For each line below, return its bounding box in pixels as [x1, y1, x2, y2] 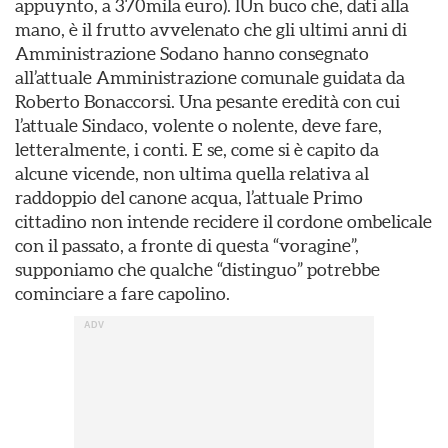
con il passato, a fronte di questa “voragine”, [15, 235, 359, 256]
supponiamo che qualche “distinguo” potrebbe [15, 259, 380, 280]
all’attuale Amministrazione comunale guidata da [15, 67, 405, 88]
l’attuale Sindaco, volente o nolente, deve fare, [15, 115, 382, 136]
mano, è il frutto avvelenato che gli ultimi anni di [15, 19, 407, 40]
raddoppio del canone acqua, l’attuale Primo [15, 187, 363, 208]
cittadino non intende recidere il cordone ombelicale [15, 211, 432, 232]
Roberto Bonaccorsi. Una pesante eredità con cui [15, 91, 400, 112]
